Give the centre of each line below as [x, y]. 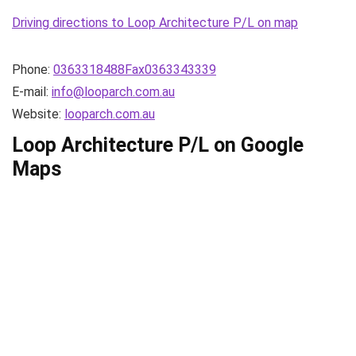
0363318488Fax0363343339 [135, 70]
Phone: [33, 70]
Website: [38, 114]
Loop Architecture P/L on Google [158, 145]
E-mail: [32, 92]
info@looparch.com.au [113, 92]
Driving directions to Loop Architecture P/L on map [155, 23]
